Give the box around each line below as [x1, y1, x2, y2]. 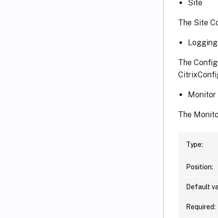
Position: [186, 163, 213, 171]
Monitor [188, 90, 216, 99]
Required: [186, 202, 216, 211]
